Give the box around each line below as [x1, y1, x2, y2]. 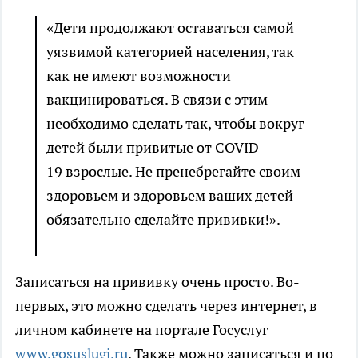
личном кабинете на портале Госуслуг [15, 320, 268, 339]
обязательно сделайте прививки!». [46, 209, 283, 229]
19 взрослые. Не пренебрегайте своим [46, 161, 300, 181]
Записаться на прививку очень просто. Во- [15, 272, 300, 291]
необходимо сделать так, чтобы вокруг [46, 113, 304, 133]
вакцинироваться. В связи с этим [46, 89, 268, 109]
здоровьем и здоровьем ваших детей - [46, 185, 301, 205]
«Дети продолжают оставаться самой [46, 18, 294, 37]
